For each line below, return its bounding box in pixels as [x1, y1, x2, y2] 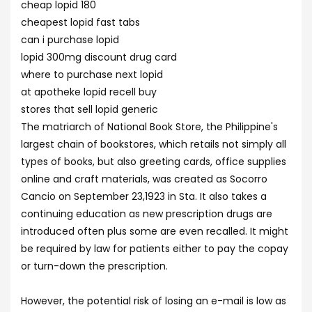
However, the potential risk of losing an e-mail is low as [21, 294, 286, 308]
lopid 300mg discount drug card [21, 50, 177, 64]
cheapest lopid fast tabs [21, 15, 140, 29]
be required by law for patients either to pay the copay [21, 242, 288, 256]
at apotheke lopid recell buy [21, 85, 157, 99]
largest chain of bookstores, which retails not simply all [21, 137, 286, 151]
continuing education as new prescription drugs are [21, 207, 272, 221]
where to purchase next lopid [21, 68, 163, 81]
